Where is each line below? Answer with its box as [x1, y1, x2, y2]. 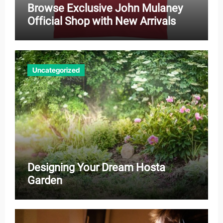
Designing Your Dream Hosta [27, 161, 165, 174]
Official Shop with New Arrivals [27, 15, 176, 28]
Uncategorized [32, 65, 80, 74]
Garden [27, 174, 62, 187]
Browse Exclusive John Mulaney [27, 2, 183, 15]
